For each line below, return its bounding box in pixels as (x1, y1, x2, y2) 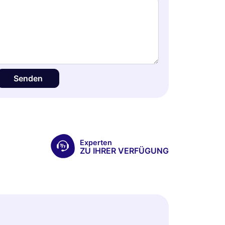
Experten (79, 138, 112, 147)
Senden (14, 73, 43, 84)
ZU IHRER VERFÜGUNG (79, 145, 169, 156)
